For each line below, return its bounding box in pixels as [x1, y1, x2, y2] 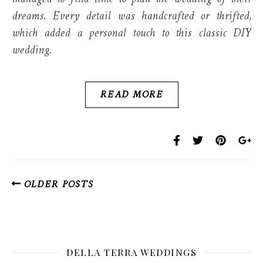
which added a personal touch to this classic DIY [12, 22, 251, 46]
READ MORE [100, 85, 163, 105]
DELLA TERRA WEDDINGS [66, 246, 197, 258]
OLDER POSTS [20, 174, 93, 195]
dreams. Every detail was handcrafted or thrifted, [12, 5, 251, 29]
